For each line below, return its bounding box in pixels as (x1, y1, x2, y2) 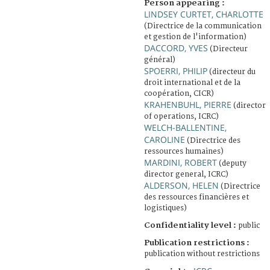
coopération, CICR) (144, 89, 214, 98)
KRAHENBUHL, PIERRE (144, 98, 231, 110)
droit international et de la (144, 78, 240, 87)
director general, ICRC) (144, 169, 228, 179)
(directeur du (207, 67, 256, 77)
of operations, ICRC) (144, 111, 219, 121)
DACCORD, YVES (144, 42, 208, 54)
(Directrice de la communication (144, 21, 262, 31)
